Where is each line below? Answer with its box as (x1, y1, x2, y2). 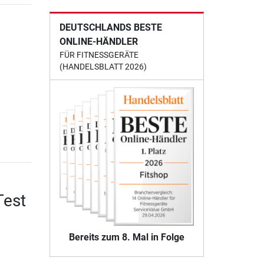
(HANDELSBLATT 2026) (59, 62, 147, 72)
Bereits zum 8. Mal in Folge (68, 231, 184, 243)
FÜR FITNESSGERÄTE (59, 50, 138, 60)
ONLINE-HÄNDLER (59, 36, 138, 48)
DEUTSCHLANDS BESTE (59, 22, 162, 34)
